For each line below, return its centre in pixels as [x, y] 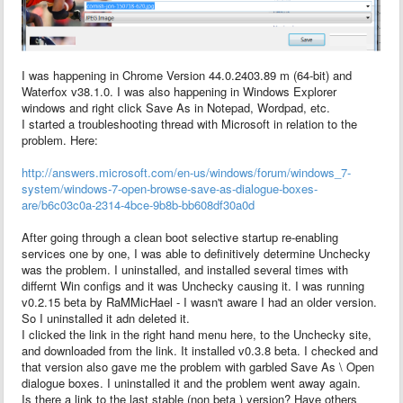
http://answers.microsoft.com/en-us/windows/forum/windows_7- [186, 172]
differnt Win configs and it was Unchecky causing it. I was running [193, 285]
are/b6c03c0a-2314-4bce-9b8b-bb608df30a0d [138, 204]
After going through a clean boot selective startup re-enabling [180, 237]
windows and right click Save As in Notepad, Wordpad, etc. [176, 107]
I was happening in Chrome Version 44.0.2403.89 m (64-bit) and [187, 75]
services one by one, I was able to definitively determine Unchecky [196, 253]
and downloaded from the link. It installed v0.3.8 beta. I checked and [200, 350]
